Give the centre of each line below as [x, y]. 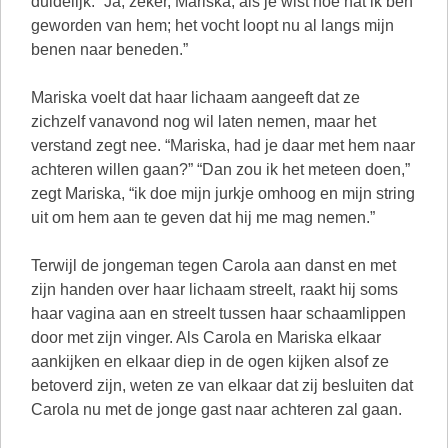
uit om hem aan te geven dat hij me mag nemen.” [203, 217]
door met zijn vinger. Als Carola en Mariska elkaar [206, 337]
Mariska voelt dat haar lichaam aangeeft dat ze [195, 97]
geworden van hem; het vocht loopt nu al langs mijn [212, 25]
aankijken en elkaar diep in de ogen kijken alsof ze [210, 361]
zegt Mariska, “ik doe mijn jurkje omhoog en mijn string [223, 193]
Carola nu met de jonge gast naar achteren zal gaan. [216, 409]
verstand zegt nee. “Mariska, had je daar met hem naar [223, 145]
